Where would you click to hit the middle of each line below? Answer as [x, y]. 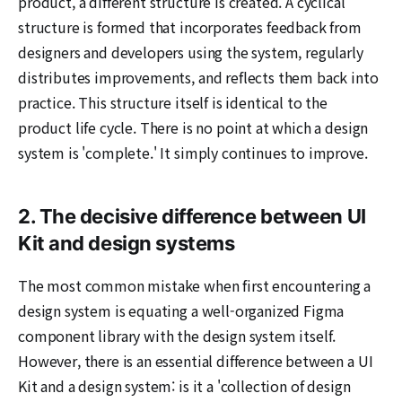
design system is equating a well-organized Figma [181, 310]
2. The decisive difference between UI [192, 216]
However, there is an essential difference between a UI [196, 360]
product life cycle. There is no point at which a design [193, 127]
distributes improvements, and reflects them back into [198, 77]
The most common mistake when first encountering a [195, 285]
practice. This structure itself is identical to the [173, 102]
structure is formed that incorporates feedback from [190, 26]
